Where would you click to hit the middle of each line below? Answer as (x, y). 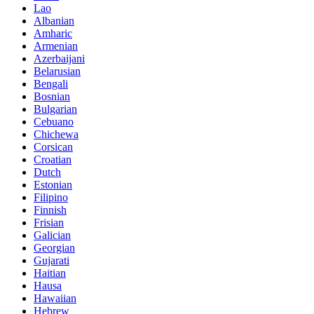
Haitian (50, 273)
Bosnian (52, 96)
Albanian (54, 20)
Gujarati (52, 260)
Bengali (51, 83)
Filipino (51, 197)
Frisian (49, 222)
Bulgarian (55, 109)
